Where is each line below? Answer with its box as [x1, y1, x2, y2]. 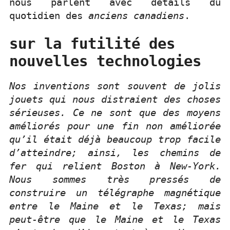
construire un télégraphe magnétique [9, 186, 221, 199]
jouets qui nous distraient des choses [9, 93, 221, 105]
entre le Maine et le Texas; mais [9, 200, 221, 212]
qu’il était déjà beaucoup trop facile [9, 133, 221, 145]
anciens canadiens [88, 9, 184, 22]
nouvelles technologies [9, 52, 201, 70]
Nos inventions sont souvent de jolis [9, 80, 221, 92]
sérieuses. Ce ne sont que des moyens [9, 106, 221, 119]
